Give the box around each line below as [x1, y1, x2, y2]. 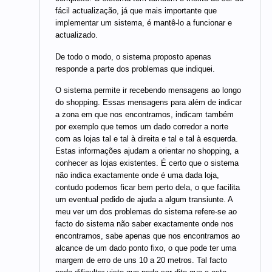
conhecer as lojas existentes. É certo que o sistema [55, 158, 239, 168]
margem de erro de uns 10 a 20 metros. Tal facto [55, 256, 227, 265]
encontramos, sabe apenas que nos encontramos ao [55, 231, 240, 241]
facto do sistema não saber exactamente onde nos [55, 219, 234, 229]
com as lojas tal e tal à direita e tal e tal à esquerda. [55, 134, 238, 144]
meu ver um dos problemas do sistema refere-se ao [55, 207, 237, 217]
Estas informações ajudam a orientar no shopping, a [55, 146, 239, 156]
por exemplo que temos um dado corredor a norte [55, 122, 228, 132]
